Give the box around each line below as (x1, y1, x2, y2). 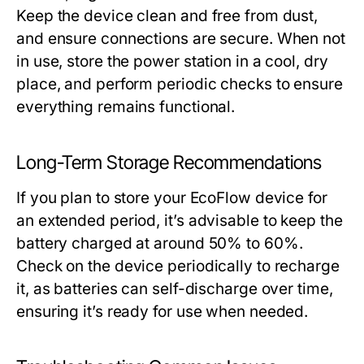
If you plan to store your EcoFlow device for (16, 188, 327, 208)
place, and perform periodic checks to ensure (16, 75, 343, 94)
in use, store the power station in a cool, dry (16, 52, 328, 71)
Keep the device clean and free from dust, (16, 6, 318, 26)
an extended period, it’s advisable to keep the (16, 211, 343, 231)
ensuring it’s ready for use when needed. (16, 302, 309, 322)
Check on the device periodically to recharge (16, 257, 340, 276)
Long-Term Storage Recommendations (16, 151, 323, 175)
